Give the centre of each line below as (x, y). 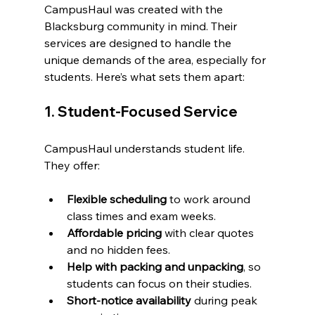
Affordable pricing (114, 233)
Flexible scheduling (116, 199)
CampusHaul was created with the (135, 9)
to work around (210, 199)
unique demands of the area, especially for (156, 60)
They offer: (72, 166)
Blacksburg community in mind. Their (142, 26)
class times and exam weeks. (141, 216)
